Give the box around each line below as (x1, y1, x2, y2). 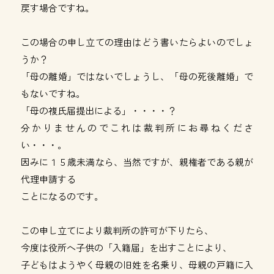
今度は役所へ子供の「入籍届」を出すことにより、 (20, 241, 232, 254)
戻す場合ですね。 (20, 1, 94, 14)
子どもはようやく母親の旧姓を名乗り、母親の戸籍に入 (20, 258, 254, 271)
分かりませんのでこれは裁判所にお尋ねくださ (20, 121, 254, 134)
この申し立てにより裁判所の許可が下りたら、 (20, 224, 213, 237)
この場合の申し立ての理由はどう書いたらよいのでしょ (20, 35, 254, 48)
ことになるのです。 (20, 190, 103, 202)
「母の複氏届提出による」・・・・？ (20, 104, 177, 117)
